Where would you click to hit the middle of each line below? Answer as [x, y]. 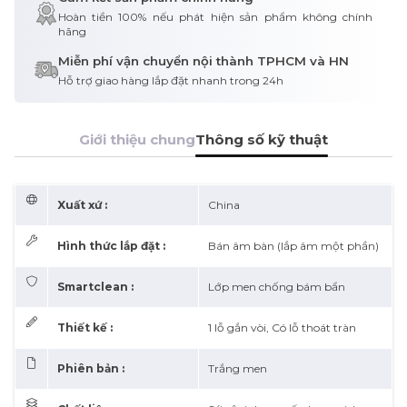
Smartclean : [95, 286]
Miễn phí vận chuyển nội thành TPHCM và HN [203, 60]
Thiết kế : [85, 327]
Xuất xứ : [82, 204]
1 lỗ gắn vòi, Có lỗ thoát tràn [282, 327]
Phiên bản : [91, 368]
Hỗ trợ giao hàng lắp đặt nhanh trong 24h [170, 80]
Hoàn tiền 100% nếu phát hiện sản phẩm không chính [215, 16]
